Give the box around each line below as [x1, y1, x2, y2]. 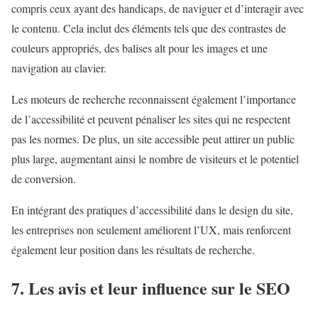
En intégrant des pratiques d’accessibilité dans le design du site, [11, 202, 293, 217]
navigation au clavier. [11, 60, 106, 75]
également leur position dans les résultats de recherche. [11, 241, 255, 257]
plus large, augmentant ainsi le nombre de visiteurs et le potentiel [11, 150, 299, 166]
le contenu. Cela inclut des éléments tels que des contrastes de [11, 20, 286, 35]
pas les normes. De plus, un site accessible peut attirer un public [11, 131, 295, 146]
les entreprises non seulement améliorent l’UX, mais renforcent [11, 221, 291, 237]
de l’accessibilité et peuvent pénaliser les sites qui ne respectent [11, 111, 290, 126]
